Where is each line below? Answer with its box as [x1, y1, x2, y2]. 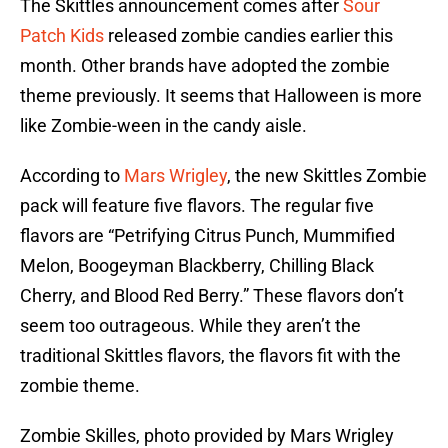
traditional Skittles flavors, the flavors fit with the [20, 345, 401, 367]
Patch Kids [20, 25, 104, 47]
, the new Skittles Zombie [227, 165, 427, 187]
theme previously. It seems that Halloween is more [20, 85, 422, 107]
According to [20, 165, 124, 187]
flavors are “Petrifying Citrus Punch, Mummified [20, 225, 395, 247]
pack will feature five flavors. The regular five [20, 195, 374, 217]
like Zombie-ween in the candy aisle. [20, 115, 307, 137]
